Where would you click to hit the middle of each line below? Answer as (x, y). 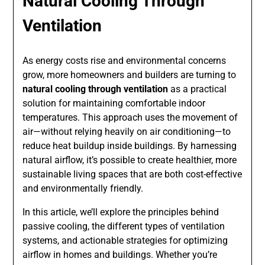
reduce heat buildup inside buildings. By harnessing (130, 146)
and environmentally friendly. (83, 189)
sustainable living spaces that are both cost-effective (132, 174)
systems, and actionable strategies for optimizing (125, 241)
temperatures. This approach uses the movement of (130, 118)
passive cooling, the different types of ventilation (124, 227)
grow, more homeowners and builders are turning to (130, 75)
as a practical (198, 89)
